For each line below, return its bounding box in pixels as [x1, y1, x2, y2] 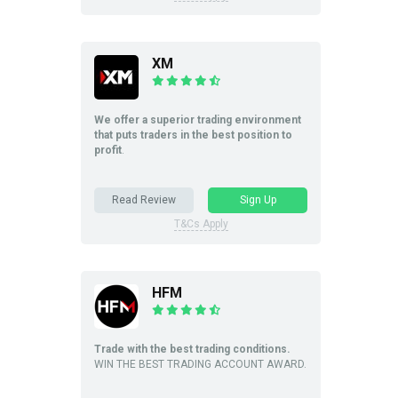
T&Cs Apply [173, 217, 228, 230]
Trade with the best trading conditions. [94, 342, 291, 355]
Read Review [112, 193, 176, 206]
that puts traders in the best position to [94, 129, 292, 141]
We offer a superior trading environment [94, 114, 301, 126]
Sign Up [239, 193, 276, 206]
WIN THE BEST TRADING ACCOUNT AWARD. [94, 357, 306, 370]
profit [94, 144, 122, 156]
